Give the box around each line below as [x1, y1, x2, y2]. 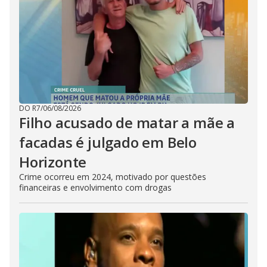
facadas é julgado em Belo [19, 132, 197, 152]
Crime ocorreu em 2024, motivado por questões [19, 171, 206, 182]
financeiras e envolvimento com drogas [19, 182, 172, 193]
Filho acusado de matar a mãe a [19, 113, 235, 132]
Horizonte [19, 152, 87, 172]
